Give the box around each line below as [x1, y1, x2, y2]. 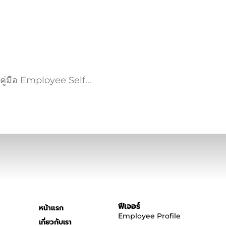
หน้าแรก [39, 203, 64, 213]
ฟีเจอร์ [118, 201, 141, 211]
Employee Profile [118, 211, 181, 221]
